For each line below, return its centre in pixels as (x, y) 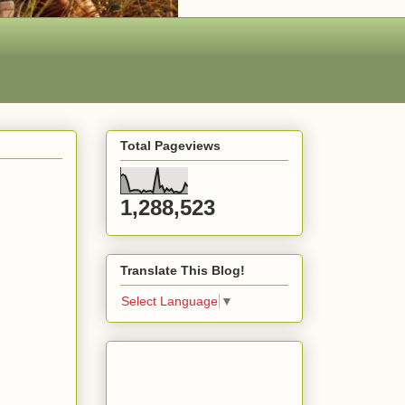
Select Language (170, 301)
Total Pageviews (170, 146)
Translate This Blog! (183, 270)
